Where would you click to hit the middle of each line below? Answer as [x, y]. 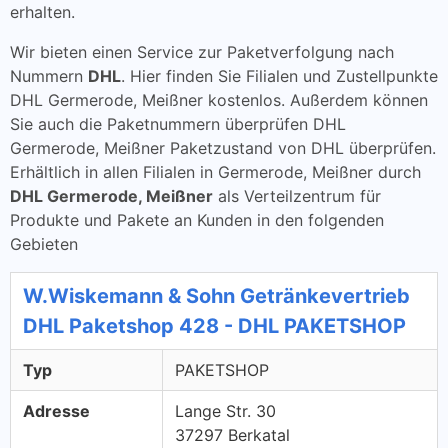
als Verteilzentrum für [297, 196]
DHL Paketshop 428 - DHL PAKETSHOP [214, 326]
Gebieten [44, 244]
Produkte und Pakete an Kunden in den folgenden [197, 220]
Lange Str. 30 [225, 411]
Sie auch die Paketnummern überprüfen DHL [178, 124]
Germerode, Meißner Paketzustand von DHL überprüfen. [223, 148]
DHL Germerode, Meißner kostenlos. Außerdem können [219, 100]
